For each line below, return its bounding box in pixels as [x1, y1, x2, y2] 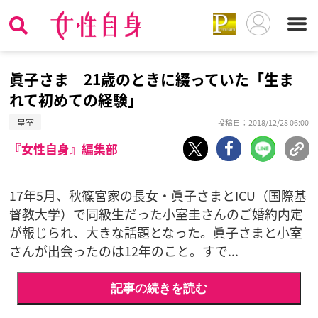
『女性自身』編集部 [9, 141, 119, 158]
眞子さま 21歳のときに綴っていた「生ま [9, 68, 295, 90]
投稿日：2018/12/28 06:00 [216, 116, 309, 128]
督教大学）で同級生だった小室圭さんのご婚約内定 [9, 204, 304, 224]
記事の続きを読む [111, 280, 207, 295]
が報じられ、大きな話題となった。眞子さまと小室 [9, 223, 303, 242]
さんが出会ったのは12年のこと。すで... [9, 241, 239, 261]
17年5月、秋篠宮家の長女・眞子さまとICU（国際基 [9, 186, 307, 205]
